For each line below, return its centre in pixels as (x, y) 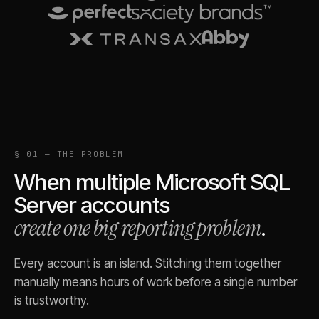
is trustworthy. (52, 300)
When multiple (85, 182)
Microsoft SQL (223, 182)
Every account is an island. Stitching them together (148, 263)
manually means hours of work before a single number (156, 282)
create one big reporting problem (137, 228)
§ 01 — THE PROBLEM (69, 153)
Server (45, 205)
